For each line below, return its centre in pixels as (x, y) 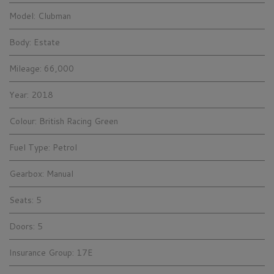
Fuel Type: (30, 147)
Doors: (22, 226)
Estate (47, 42)
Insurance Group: (42, 252)
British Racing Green (79, 121)
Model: (22, 16)
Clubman (54, 16)
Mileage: (25, 68)
